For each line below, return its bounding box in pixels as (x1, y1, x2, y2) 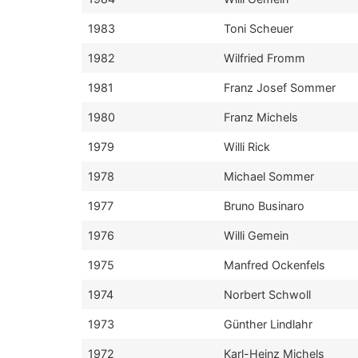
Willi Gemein (224, 229, 288, 242)
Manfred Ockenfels (224, 258, 325, 272)
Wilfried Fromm (224, 51, 305, 65)
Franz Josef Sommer (224, 81, 336, 94)
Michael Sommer (224, 169, 314, 183)
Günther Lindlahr (224, 317, 312, 331)
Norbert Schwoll (224, 288, 311, 301)
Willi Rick (224, 140, 270, 153)
